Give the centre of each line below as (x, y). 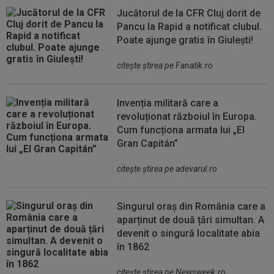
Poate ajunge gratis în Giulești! (185, 40)
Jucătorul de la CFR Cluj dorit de (189, 13)
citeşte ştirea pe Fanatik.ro (165, 65)
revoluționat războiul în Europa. (187, 117)
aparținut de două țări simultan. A (191, 220)
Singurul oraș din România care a (191, 206)
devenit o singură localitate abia (189, 233)
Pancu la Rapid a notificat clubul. (190, 27)
